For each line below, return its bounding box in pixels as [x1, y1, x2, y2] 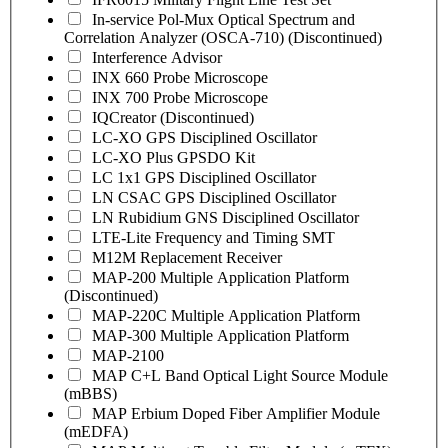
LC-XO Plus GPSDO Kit [92, 148, 255, 166]
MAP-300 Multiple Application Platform [92, 326, 349, 344]
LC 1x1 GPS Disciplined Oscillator [92, 168, 316, 186]
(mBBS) [64, 384, 117, 402]
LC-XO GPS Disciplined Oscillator [92, 128, 317, 146]
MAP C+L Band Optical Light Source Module [92, 366, 388, 384]
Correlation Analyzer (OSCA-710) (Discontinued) [64, 28, 382, 46]
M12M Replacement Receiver [92, 248, 282, 266]
